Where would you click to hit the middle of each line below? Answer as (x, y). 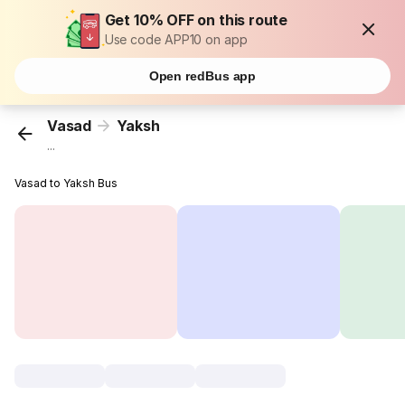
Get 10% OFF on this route (196, 20)
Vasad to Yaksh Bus (66, 184)
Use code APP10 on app (176, 39)
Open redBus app (202, 76)
